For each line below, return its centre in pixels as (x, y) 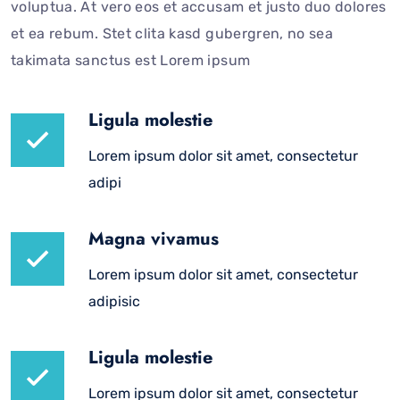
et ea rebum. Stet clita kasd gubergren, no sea (172, 34)
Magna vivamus (154, 239)
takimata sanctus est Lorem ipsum (131, 61)
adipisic (114, 302)
